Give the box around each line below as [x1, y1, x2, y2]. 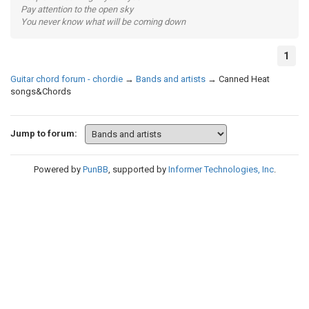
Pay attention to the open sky [21, 4, 133, 14]
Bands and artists [136, 74, 206, 84]
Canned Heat [219, 74, 270, 84]
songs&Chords [10, 86, 71, 97]
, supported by [108, 164, 168, 175]
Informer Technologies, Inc [168, 164, 274, 175]
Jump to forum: [10, 128, 77, 139]
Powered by [33, 164, 83, 175]
